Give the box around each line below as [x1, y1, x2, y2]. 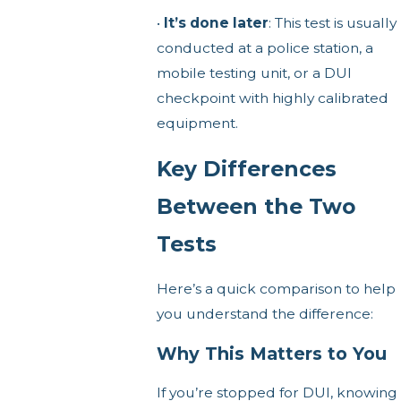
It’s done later [163, 14, 269, 32]
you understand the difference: [156, 305, 373, 323]
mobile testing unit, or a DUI [156, 64, 352, 82]
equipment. [156, 115, 238, 132]
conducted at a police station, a [156, 39, 373, 57]
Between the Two [156, 192, 355, 219]
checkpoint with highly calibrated [156, 90, 388, 107]
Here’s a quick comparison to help [156, 280, 396, 298]
